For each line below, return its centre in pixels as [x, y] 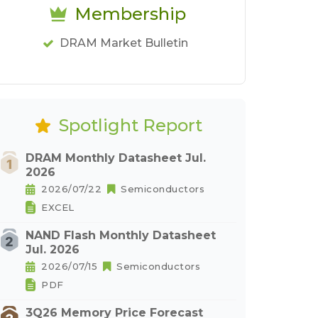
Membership [130, 14]
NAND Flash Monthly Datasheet [121, 235]
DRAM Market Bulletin [124, 43]
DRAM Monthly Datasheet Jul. [116, 158]
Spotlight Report [130, 125]
